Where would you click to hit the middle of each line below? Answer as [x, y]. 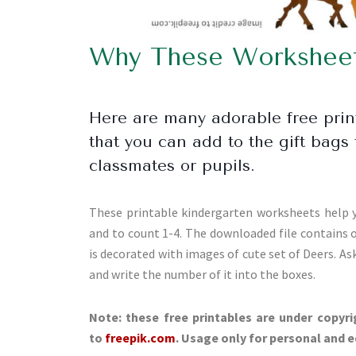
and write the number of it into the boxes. [202, 274]
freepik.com [140, 337]
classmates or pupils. [172, 165]
